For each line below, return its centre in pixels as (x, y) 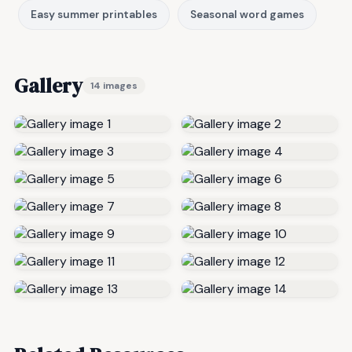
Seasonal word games (247, 15)
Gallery (48, 86)
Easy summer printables (94, 15)
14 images (114, 86)
